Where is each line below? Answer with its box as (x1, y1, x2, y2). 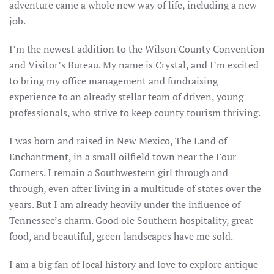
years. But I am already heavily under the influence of (9, 198, 240, 212)
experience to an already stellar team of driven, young (9, 90, 243, 104)
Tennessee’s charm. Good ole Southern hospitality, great (9, 213, 253, 228)
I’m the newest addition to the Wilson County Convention (9, 42, 265, 56)
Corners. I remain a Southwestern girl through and (9, 166, 228, 180)
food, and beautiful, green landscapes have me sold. (9, 229, 233, 243)
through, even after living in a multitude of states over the (9, 182, 261, 196)
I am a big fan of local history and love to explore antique (9, 257, 258, 272)
